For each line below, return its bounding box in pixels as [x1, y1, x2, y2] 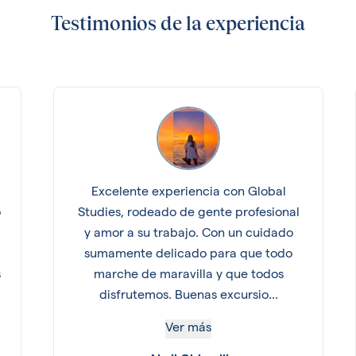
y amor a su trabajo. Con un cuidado [83, 228, 293, 241]
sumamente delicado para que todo [84, 249, 292, 261]
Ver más [165, 323, 211, 335]
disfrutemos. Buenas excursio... [99, 290, 278, 303]
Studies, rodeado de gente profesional [77, 207, 300, 220]
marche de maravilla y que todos [93, 269, 284, 282]
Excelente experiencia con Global [91, 187, 286, 199]
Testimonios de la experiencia [51, 15, 305, 34]
